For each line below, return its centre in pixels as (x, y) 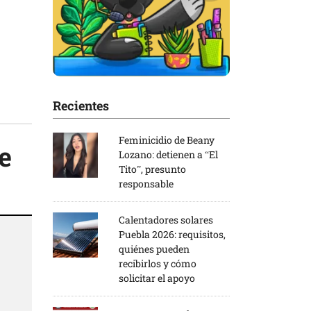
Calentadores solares (166, 219)
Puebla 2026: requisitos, (172, 234)
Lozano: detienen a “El (168, 154)
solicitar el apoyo (157, 278)
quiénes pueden (154, 249)
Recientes (81, 105)
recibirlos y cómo (158, 263)
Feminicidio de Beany (167, 140)
